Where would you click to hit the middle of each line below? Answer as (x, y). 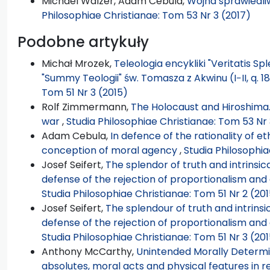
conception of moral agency (111, 150)
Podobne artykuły (83, 42)
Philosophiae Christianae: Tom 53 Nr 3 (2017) (146, 15)
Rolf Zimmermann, (86, 107)
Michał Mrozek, (78, 63)
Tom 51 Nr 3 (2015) (85, 92)
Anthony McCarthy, (89, 251)
